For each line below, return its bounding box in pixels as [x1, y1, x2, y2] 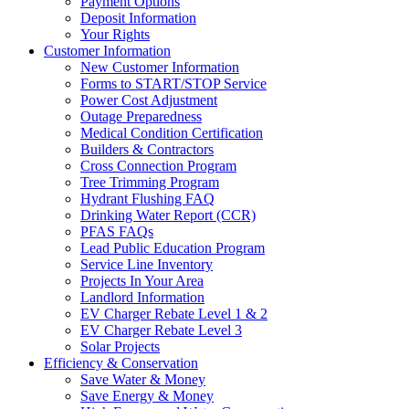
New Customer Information [80, 58, 239, 75]
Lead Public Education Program [80, 239, 265, 256]
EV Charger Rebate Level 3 [80, 321, 242, 338]
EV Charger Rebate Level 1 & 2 [80, 305, 267, 321]
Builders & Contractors [80, 141, 214, 157]
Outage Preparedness [80, 108, 202, 124]
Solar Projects [80, 338, 160, 354]
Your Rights [80, 26, 150, 42]
